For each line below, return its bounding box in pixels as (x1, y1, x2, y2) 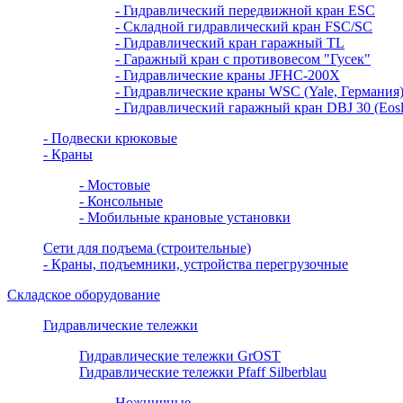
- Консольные (79, 193, 163, 210)
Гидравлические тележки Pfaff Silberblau (79, 364, 327, 381)
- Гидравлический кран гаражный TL (115, 35, 345, 51)
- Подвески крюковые (43, 130, 177, 147)
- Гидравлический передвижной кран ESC (115, 3, 375, 19)
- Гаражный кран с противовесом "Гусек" (115, 51, 371, 67)
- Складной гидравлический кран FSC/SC (115, 19, 372, 35)
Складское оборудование (7, 287, 160, 303)
